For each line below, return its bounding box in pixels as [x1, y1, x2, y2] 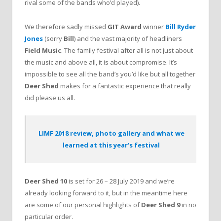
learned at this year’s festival [63, 140, 160, 149]
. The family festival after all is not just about [61, 45, 193, 55]
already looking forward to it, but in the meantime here [25, 188, 187, 198]
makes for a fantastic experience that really [59, 81, 191, 90]
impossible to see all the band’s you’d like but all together [25, 69, 195, 78]
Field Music [25, 45, 61, 55]
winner [142, 22, 164, 31]
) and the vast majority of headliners [74, 34, 182, 43]
